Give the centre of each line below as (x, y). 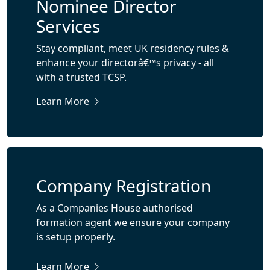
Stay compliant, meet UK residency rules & (133, 48)
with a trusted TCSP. (81, 77)
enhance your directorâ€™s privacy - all (125, 63)
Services (68, 26)
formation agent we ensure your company (133, 222)
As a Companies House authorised (115, 208)
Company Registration (124, 186)
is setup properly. (76, 237)
